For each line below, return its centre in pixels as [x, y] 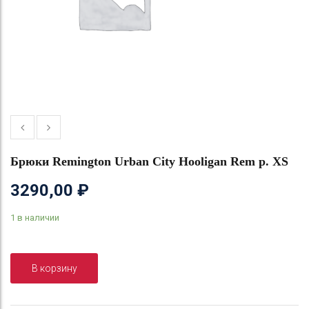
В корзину [54, 268]
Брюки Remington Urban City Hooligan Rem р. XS [149, 161]
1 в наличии [35, 217]
